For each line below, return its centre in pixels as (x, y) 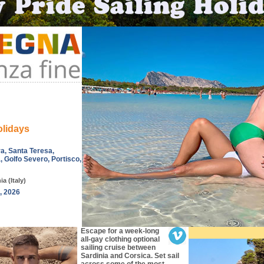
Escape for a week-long (120, 231)
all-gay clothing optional (120, 239)
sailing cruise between (118, 247)
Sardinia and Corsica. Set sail (130, 256)
